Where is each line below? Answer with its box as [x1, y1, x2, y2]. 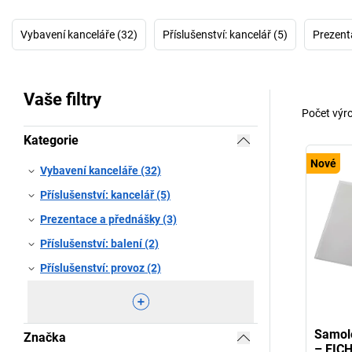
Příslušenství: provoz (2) [40, 262, 161, 274]
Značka [24, 330, 66, 345]
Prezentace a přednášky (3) [40, 213, 177, 225]
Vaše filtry [24, 90, 101, 109]
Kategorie [24, 133, 79, 148]
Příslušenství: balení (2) [40, 237, 159, 250]
